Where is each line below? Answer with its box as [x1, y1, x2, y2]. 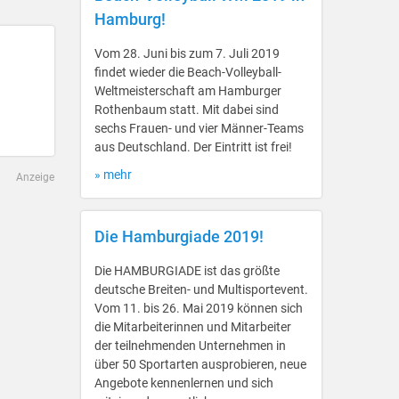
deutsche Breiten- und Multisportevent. [94, 282, 308, 297]
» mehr [94, 167, 132, 182]
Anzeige [16, 171, 54, 183]
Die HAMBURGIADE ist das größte [94, 264, 280, 278]
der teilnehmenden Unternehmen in [94, 338, 286, 353]
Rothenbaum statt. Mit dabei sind [94, 102, 279, 117]
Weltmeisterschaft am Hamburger [94, 84, 281, 98]
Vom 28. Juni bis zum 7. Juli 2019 [94, 46, 280, 61]
